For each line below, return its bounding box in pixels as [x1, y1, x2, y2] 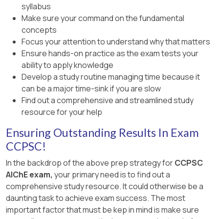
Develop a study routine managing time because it [22, 71, 200, 83]
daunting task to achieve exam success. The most [6, 193, 185, 204]
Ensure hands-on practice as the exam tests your [22, 48, 198, 59]
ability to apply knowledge [22, 60, 113, 71]
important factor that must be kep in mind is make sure [6, 204, 199, 216]
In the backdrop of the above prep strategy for [6, 157, 175, 169]
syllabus [22, 1, 51, 12]
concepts [22, 24, 57, 36]
